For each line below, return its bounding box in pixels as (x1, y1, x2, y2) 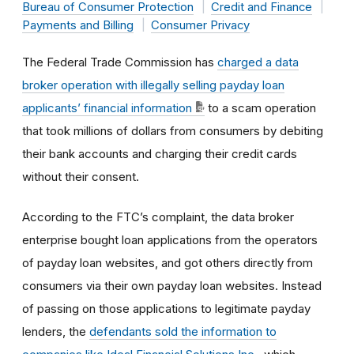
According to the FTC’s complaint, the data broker (22, 209, 294, 224)
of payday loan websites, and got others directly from (22, 254, 313, 270)
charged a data (217, 54, 299, 70)
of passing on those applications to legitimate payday (22, 300, 311, 316)
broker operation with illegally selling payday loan (22, 77, 284, 92)
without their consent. (22, 168, 139, 184)
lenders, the (22, 323, 89, 339)
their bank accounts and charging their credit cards (22, 145, 297, 161)
